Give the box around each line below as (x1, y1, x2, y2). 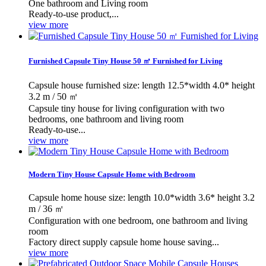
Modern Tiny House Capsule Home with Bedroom (28, 169, 195, 179)
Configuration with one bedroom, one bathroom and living (28, 215, 248, 226)
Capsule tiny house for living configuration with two (28, 103, 224, 113)
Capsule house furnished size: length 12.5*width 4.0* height (28, 80, 255, 90)
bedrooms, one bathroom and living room (28, 113, 183, 124)
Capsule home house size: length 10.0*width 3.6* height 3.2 (28, 192, 255, 202)
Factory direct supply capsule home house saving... (28, 236, 219, 247)
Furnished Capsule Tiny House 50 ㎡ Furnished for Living (28, 56, 223, 66)
